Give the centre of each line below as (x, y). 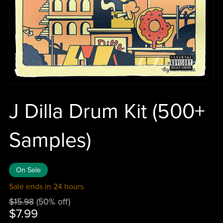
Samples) (50, 141)
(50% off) (53, 202)
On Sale (28, 170)
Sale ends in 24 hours (46, 187)
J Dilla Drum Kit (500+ (107, 112)
